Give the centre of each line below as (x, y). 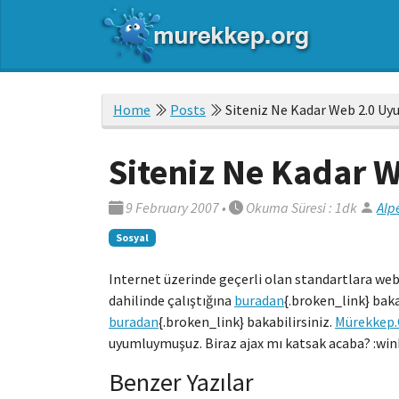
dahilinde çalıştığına (171, 301)
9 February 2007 (172, 208)
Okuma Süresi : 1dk (301, 208)
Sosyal (132, 237)
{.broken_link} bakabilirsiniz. (247, 322)
